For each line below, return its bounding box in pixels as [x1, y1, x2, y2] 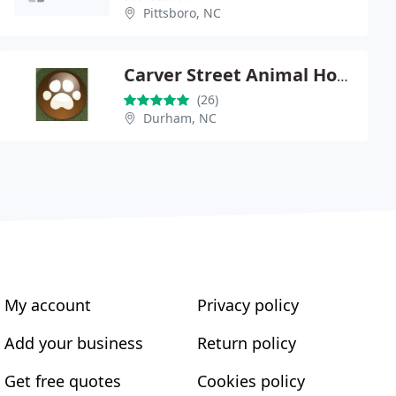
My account [4, 293, 92, 316]
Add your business [4, 331, 144, 354]
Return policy [196, 331, 296, 354]
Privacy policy [196, 293, 299, 316]
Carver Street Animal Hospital [337, 65, 348, 86]
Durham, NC [143, 109, 217, 126]
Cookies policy [196, 369, 305, 392]
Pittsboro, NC [143, 4, 221, 21]
